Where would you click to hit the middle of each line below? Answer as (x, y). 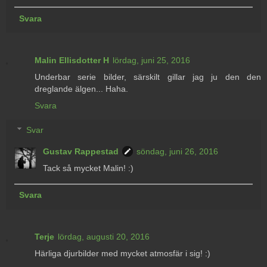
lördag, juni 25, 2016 (151, 60)
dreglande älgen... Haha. (81, 89)
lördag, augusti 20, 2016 (104, 237)
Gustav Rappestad (81, 152)
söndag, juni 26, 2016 (178, 152)
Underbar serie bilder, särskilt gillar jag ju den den (148, 77)
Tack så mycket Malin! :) (89, 168)
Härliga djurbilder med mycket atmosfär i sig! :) (122, 254)
